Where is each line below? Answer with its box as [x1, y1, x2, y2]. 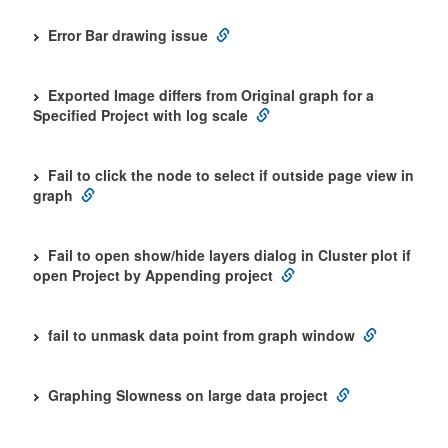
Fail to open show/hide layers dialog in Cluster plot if [48, 245, 411, 265]
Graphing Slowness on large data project [48, 385, 328, 405]
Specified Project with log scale [33, 105, 248, 125]
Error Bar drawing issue [48, 25, 208, 45]
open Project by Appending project [33, 265, 273, 285]
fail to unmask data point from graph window [48, 325, 355, 345]
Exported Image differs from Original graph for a [48, 85, 374, 105]
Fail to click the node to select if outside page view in [48, 165, 414, 185]
